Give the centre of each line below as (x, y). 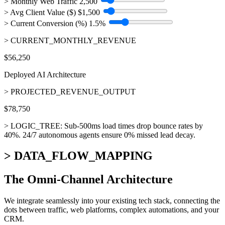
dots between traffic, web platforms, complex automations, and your (111, 210)
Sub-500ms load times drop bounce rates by (133, 126)
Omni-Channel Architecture (100, 180)
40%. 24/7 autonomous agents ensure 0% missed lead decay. (100, 135)
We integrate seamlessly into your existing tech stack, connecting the (112, 201)
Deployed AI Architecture (45, 74)
